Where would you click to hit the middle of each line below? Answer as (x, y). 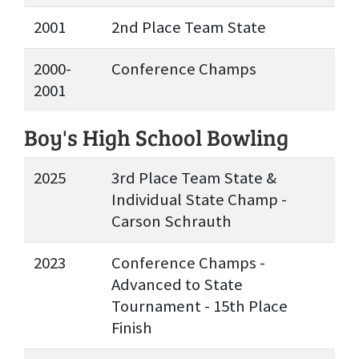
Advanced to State (177, 285)
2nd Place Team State (189, 28)
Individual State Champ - (199, 200)
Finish (132, 328)
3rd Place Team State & (194, 178)
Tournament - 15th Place (200, 307)
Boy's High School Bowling (156, 137)
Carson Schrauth (171, 222)
